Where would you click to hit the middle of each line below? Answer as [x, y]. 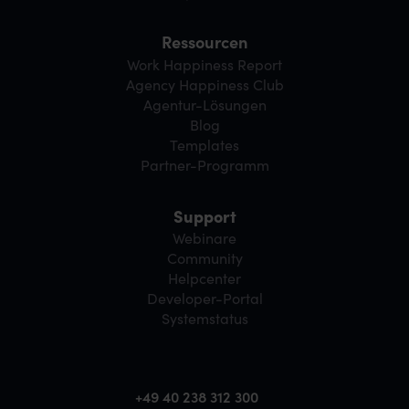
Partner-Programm [204, 164]
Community [204, 257]
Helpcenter [204, 277]
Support [204, 215]
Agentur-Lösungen [204, 104]
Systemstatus [204, 317]
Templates [204, 144]
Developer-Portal [204, 297]
